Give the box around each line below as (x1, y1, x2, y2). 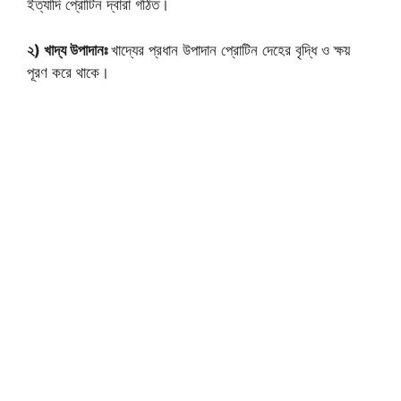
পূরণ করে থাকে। (27, 63, 109, 81)
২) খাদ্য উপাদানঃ (27, 40, 111, 59)
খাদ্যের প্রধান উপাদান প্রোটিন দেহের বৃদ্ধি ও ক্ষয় (111, 40, 350, 59)
